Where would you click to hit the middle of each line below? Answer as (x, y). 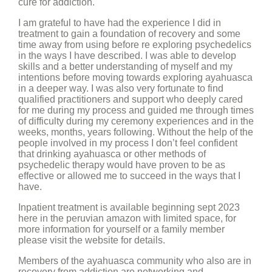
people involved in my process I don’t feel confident (128, 143)
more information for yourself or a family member (121, 229)
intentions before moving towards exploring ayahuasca (135, 77)
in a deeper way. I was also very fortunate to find (121, 88)
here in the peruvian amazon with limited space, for (127, 218)
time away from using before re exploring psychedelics (135, 45)
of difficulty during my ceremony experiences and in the (136, 121)
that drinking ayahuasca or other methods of (112, 154)
